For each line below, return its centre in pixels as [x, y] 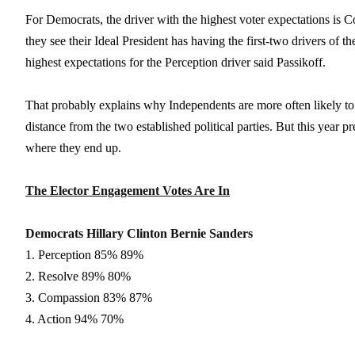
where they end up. [73, 147]
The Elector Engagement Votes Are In [128, 190]
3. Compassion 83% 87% [89, 297]
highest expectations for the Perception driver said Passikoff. [176, 62]
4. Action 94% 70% [74, 319]
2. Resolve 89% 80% [78, 276]
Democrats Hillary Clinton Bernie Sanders [139, 233]
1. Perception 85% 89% [84, 254]
